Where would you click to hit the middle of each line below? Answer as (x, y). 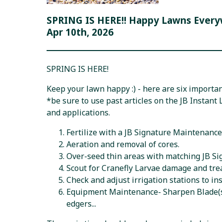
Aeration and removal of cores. (123, 144)
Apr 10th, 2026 (80, 32)
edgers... (82, 204)
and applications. (79, 113)
